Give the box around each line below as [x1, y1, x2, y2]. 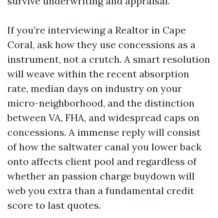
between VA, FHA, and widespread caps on [7, 111, 200, 124]
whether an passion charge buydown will [7, 170, 195, 182]
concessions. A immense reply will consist [7, 126, 200, 138]
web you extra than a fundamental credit [7, 184, 194, 197]
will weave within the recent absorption [7, 68, 189, 80]
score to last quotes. [7, 199, 101, 211]
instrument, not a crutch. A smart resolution [7, 53, 210, 65]
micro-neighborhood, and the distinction [7, 97, 195, 109]
